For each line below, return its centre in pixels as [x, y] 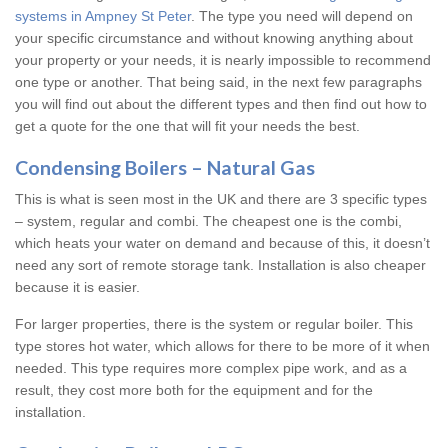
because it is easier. [77, 287]
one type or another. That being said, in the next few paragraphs [218, 82]
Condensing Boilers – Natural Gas [165, 168]
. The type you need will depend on [302, 16]
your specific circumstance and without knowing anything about [214, 38]
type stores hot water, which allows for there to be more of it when [222, 346]
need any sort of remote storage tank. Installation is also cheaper [220, 265]
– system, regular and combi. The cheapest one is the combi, [208, 221]
